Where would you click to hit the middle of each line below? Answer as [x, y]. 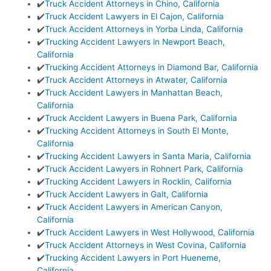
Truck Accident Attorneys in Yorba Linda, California [144, 29]
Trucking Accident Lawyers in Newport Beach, [135, 42]
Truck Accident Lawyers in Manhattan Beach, [134, 93]
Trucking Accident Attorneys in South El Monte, [137, 131]
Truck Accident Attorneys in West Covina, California [146, 245]
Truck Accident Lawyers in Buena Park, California [141, 118]
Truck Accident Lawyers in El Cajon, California [135, 17]
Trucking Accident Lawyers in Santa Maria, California [148, 156]
